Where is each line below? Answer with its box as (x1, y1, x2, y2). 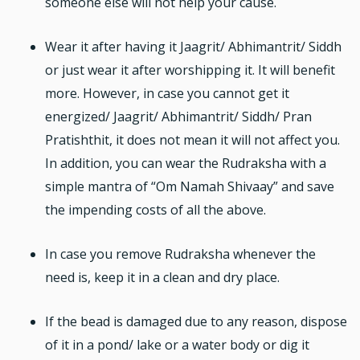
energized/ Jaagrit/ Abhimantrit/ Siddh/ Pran (45, 108, 312, 126)
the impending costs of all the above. (45, 201, 266, 219)
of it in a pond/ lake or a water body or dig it (45, 336, 309, 354)
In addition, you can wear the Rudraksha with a (45, 154, 326, 173)
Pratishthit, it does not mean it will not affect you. (45, 131, 340, 149)
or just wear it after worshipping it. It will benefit (45, 61, 335, 80)
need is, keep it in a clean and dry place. (45, 268, 280, 287)
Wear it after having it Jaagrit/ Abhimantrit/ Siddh (45, 38, 342, 56)
